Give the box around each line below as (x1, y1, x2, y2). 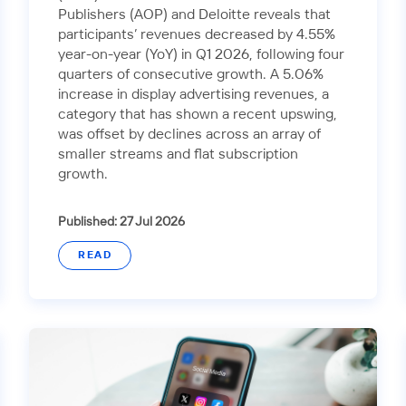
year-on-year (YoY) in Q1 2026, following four (58, 47, 344, 62)
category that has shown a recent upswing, (58, 107, 337, 121)
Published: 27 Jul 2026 (58, 215, 185, 228)
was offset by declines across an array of (58, 127, 321, 141)
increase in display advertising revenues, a (58, 87, 329, 101)
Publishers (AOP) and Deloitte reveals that (58, 7, 331, 22)
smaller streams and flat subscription (58, 147, 298, 161)
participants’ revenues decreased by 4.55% (58, 27, 335, 42)
